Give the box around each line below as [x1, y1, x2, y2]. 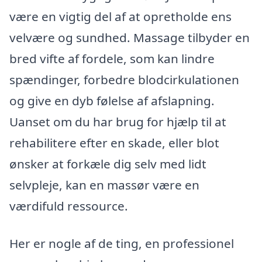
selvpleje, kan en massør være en [9, 176, 199, 193]
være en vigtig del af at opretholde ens [9, 8, 232, 25]
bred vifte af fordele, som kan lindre [9, 50, 215, 67]
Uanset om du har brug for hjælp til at [9, 113, 226, 130]
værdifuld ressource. [9, 197, 128, 214]
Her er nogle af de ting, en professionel [9, 235, 234, 251]
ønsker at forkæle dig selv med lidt [9, 155, 206, 172]
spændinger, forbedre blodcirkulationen [9, 71, 239, 88]
